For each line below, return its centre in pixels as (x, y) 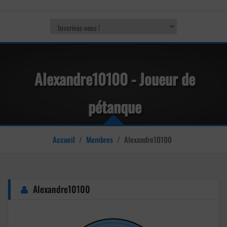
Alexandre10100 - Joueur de (115, 79)
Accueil (64, 139)
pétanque (115, 107)
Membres (100, 139)
